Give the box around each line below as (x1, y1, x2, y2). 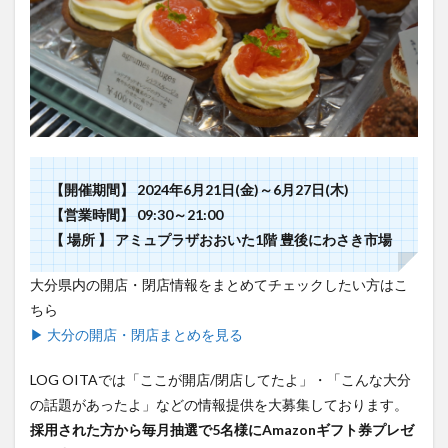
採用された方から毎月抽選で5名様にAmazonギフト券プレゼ (30, 421, 414, 439)
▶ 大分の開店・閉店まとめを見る (30, 326, 243, 344)
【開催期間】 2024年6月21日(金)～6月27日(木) (50, 181, 349, 199)
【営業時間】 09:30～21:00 (50, 206, 223, 224)
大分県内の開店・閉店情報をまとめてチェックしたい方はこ (30, 276, 408, 294)
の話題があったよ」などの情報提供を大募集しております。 (30, 396, 408, 414)
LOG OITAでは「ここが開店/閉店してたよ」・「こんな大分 (30, 371, 411, 389)
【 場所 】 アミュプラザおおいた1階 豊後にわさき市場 (50, 231, 392, 249)
